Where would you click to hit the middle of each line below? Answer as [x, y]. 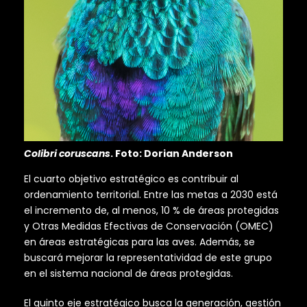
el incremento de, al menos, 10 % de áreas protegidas [151, 211]
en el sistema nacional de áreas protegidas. [128, 274]
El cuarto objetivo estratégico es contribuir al [131, 179]
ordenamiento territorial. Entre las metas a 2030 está [151, 195]
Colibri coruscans [67, 154]
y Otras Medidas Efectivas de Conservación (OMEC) [149, 226]
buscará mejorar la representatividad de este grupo [148, 258]
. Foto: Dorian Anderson [172, 154]
